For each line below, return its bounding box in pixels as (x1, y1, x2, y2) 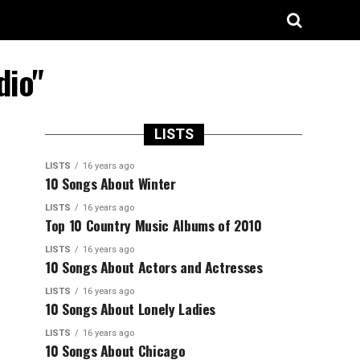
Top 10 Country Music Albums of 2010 (45, 215, 262, 235)
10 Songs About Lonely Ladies (45, 298, 216, 319)
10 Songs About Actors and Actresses (45, 256, 263, 277)
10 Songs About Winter (45, 173, 176, 194)
